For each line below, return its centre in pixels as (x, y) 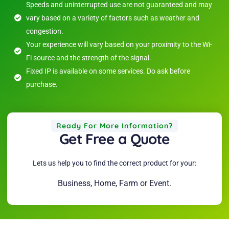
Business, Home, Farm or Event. (114, 184)
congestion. (44, 31)
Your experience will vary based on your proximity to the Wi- (119, 44)
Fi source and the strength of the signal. (88, 58)
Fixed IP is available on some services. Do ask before (108, 71)
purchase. (42, 84)
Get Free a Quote (114, 139)
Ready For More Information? (114, 125)
